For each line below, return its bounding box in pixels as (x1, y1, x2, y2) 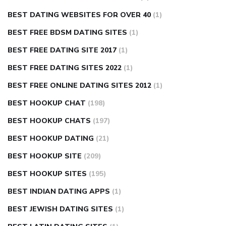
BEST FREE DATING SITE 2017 (8, 45, 117, 55)
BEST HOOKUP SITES (8, 169, 87, 179)
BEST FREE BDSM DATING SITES (8, 28, 127, 38)
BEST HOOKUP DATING (8, 134, 94, 144)
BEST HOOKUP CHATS (8, 116, 91, 126)
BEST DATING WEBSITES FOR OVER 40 (8, 10, 151, 20)
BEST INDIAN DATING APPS (8, 187, 110, 197)
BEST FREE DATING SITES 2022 (8, 63, 122, 73)
